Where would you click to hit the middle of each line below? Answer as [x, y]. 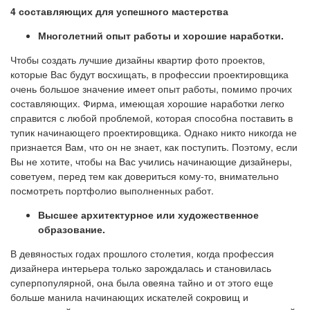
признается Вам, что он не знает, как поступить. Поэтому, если [154, 147]
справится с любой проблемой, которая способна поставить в [152, 118]
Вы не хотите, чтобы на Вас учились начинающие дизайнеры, [151, 162]
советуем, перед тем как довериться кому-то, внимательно [145, 176]
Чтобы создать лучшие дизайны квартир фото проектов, [138, 60]
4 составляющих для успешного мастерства [119, 11]
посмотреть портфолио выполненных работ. [112, 191]
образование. [72, 229]
